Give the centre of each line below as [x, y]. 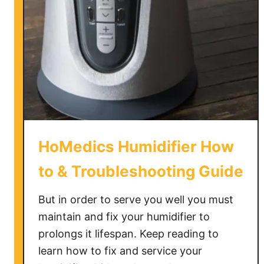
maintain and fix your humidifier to [124, 217]
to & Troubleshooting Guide [141, 171]
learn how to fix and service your [120, 251]
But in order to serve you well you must [136, 199]
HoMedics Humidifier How [136, 146]
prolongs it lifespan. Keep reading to [128, 234]
